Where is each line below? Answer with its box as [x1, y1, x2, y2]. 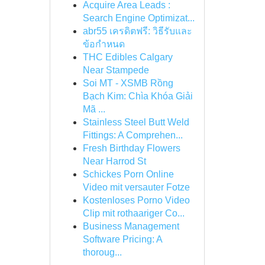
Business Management [82, 221, 179, 231]
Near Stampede [82, 65, 149, 75]
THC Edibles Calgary [82, 52, 173, 62]
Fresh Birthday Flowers [82, 143, 180, 153]
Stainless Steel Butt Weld [82, 117, 189, 127]
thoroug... [82, 247, 122, 257]
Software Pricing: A [82, 234, 162, 244]
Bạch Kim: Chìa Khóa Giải [82, 91, 193, 101]
